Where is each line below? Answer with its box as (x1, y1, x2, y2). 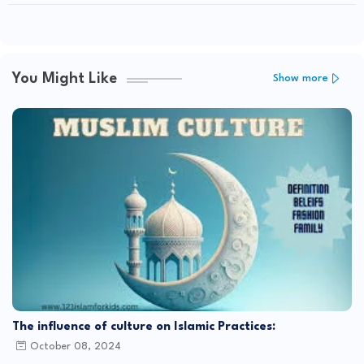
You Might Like (12, 71, 117, 86)
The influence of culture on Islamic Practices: (12, 320, 275, 333)
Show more (273, 73, 328, 84)
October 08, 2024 (30, 341, 121, 353)
